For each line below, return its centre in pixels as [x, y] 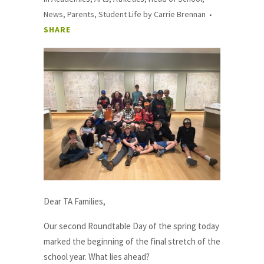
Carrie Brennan [180, 14]
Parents [81, 14]
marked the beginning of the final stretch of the [132, 241]
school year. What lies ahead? [98, 257]
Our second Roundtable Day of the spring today [131, 226]
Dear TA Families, [75, 201]
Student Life [120, 14]
